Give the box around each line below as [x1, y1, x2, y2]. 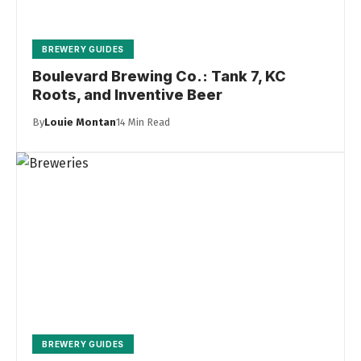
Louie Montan [44, 116, 117, 129]
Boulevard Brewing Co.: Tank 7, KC [32, 68, 287, 85]
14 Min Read [116, 116, 171, 129]
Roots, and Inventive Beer [32, 86, 223, 104]
